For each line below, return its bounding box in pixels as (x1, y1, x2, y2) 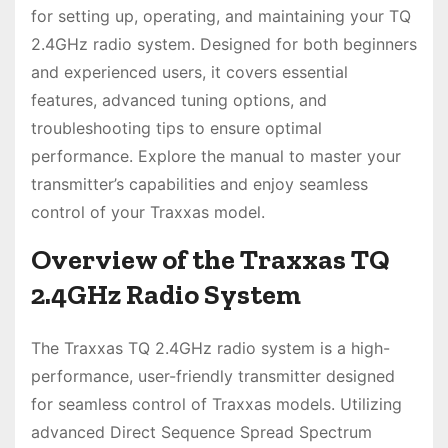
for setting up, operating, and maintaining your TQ (31, 6, 411, 27)
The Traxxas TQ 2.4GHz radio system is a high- (31, 338, 390, 359)
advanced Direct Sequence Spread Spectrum (31, 422, 372, 443)
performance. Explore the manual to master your (31, 146, 401, 167)
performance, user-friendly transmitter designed (31, 366, 395, 387)
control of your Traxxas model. (31, 202, 265, 223)
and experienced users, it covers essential (31, 62, 348, 83)
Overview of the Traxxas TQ (31, 243, 390, 277)
